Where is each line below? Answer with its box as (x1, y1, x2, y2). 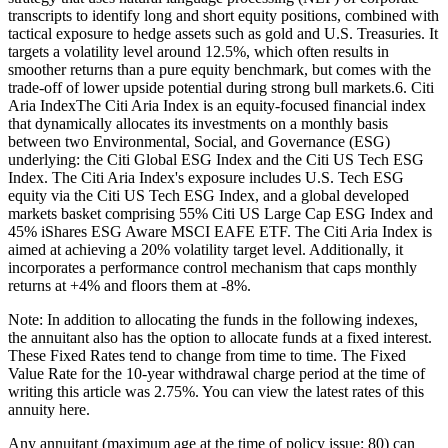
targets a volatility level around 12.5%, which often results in (8, 42, 389, 60)
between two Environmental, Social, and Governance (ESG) (8, 132, 390, 150)
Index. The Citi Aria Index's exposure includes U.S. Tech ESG (8, 168, 404, 186)
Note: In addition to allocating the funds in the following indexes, (8, 310, 418, 328)
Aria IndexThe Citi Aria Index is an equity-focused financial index (8, 96, 426, 114)
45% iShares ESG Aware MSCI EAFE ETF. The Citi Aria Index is (8, 222, 432, 240)
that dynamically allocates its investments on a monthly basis (8, 114, 388, 132)
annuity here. (8, 400, 90, 418)
